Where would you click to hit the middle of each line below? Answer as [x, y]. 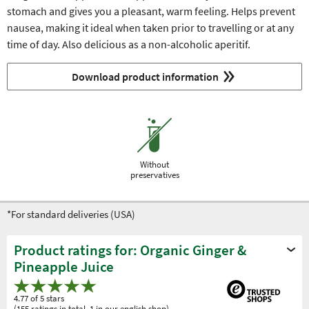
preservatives [154, 175]
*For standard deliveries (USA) [71, 215]
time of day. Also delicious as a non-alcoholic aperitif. [129, 44]
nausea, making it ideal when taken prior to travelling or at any [150, 28]
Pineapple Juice [64, 267]
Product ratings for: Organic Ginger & [130, 250]
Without [154, 165]
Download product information [145, 77]
